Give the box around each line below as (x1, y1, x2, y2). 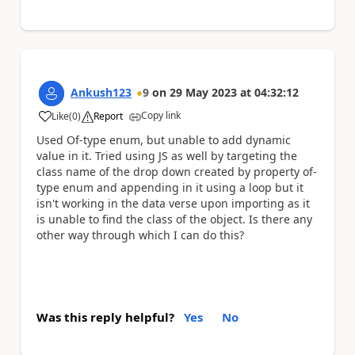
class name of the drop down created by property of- (36, 163, 317, 179)
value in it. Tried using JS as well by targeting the (36, 147, 297, 163)
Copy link (141, 108, 181, 122)
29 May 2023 (170, 84, 237, 100)
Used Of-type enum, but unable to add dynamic (36, 132, 291, 147)
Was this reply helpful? (36, 309, 174, 325)
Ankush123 (71, 84, 132, 100)
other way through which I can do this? (36, 227, 244, 242)
